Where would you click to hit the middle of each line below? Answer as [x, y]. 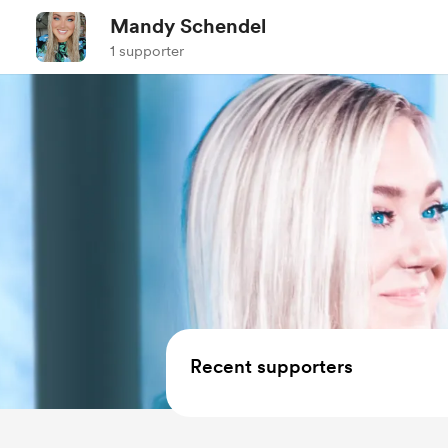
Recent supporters [271, 366]
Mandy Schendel [188, 26]
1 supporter [147, 51]
